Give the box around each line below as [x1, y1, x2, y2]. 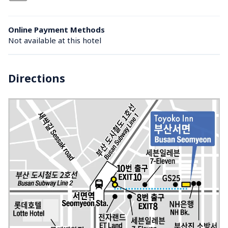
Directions [8, 71, 65, 85]
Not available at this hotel [8, 35, 101, 45]
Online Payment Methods [8, 24, 105, 35]
